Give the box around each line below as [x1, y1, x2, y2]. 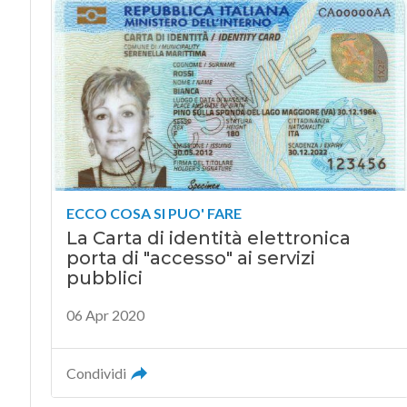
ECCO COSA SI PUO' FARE [65, 203, 242, 222]
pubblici [65, 266, 143, 289]
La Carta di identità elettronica [65, 226, 351, 249]
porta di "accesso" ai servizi [65, 246, 315, 269]
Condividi [65, 363, 126, 382]
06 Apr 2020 [65, 305, 144, 323]
